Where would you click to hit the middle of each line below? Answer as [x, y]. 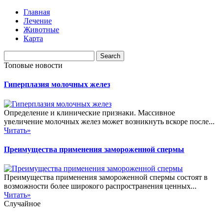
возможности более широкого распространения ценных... [100, 186]
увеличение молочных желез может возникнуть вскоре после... [109, 121]
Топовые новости [33, 65]
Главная [37, 12]
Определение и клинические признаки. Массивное [89, 112]
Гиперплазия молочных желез [57, 85]
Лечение [38, 21]
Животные [41, 30]
